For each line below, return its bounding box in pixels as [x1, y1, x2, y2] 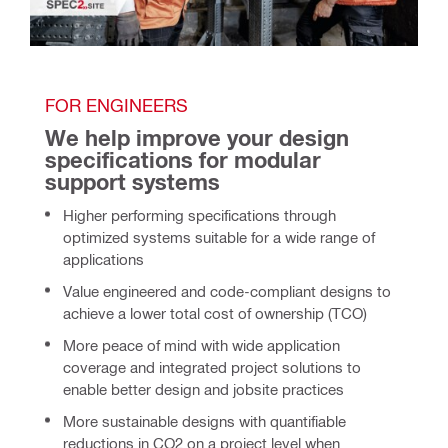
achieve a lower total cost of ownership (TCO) [63, 303, 367, 322]
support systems [45, 168, 226, 195]
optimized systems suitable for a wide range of [63, 227, 375, 246]
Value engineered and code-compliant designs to [63, 281, 391, 300]
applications [63, 249, 144, 268]
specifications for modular [45, 146, 321, 173]
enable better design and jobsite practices [63, 379, 344, 398]
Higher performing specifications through [63, 205, 336, 224]
